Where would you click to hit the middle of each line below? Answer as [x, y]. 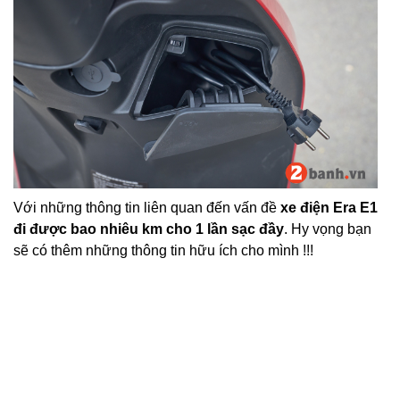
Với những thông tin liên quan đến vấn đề [147, 208]
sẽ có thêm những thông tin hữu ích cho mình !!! [163, 251]
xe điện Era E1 [329, 208]
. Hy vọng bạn [328, 229]
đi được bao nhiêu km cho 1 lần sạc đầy [149, 229]
